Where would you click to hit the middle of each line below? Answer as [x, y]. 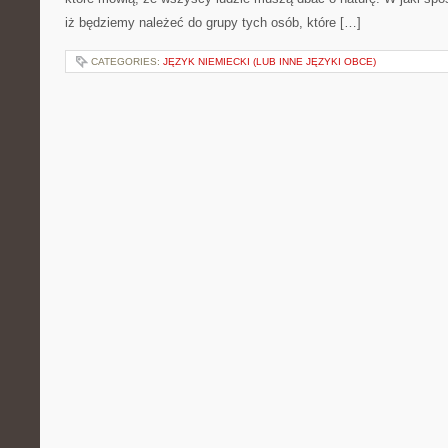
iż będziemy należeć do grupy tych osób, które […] [213, 22]
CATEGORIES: [127, 61]
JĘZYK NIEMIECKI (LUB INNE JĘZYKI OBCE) [269, 61]
